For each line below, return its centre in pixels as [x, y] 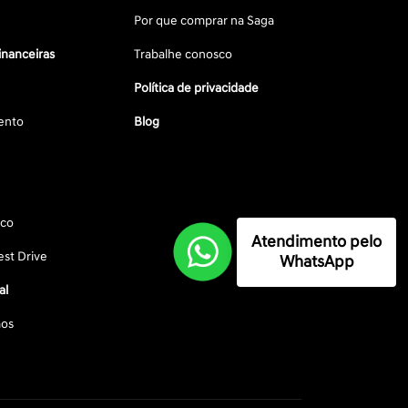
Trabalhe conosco [184, 55]
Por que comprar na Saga [204, 21]
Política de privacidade [197, 88]
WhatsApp [316, 262]
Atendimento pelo [316, 242]
